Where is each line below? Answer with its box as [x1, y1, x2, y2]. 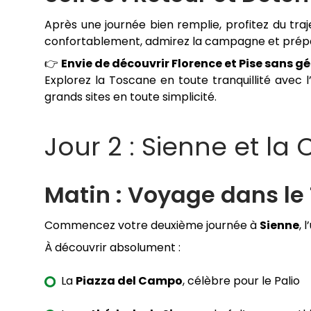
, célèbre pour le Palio [183, 273, 300, 289]
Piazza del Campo [76, 273, 183, 289]
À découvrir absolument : [44, 239, 180, 256]
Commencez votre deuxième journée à [44, 217, 260, 234]
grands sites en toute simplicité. [44, 89, 217, 106]
